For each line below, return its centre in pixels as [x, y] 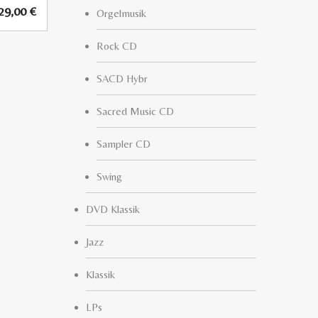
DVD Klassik [113, 209]
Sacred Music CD [135, 111]
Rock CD [117, 46]
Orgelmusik [121, 13]
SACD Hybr [122, 78]
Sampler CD [124, 144]
